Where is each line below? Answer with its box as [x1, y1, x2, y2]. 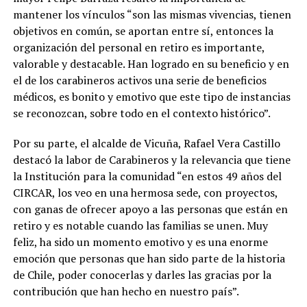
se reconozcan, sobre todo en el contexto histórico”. [12, 105, 271, 121]
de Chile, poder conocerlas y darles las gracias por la [12, 267, 271, 282]
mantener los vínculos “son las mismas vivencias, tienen [12, 6, 291, 22]
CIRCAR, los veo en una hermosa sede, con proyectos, [12, 184, 278, 200]
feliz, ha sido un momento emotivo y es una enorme [12, 234, 268, 249]
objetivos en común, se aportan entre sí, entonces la [12, 23, 273, 38]
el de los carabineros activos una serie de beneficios [12, 72, 267, 88]
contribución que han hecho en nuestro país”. [12, 283, 239, 299]
